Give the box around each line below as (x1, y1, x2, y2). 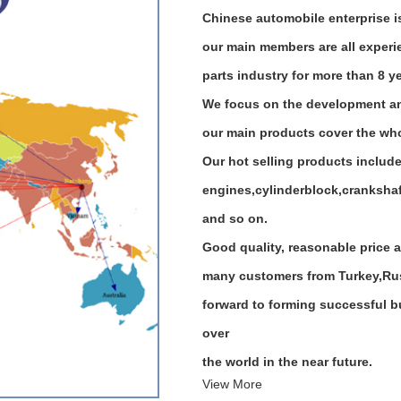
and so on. (202, 211, 268, 226)
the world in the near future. (202, 354, 372, 369)
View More (202, 377, 262, 391)
